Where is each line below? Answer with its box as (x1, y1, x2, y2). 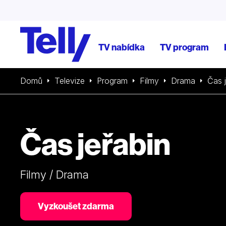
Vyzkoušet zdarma (38, 200, 114, 212)
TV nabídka (98, 41, 145, 53)
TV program (160, 41, 209, 53)
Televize (54, 76, 85, 86)
